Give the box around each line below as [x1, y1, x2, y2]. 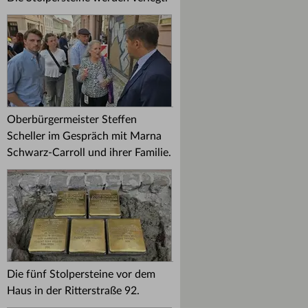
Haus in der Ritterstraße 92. [7, 285, 140, 296]
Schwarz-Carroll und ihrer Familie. [7, 147, 171, 158]
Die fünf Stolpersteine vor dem [7, 269, 155, 280]
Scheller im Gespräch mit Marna [7, 131, 162, 142]
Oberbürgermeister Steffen [7, 114, 137, 125]
